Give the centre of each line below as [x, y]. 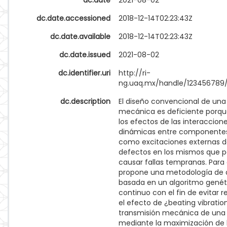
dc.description [85, 101]
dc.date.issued [85, 55]
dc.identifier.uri [84, 73]
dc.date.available [80, 36]
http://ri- [135, 73]
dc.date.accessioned [73, 18]
